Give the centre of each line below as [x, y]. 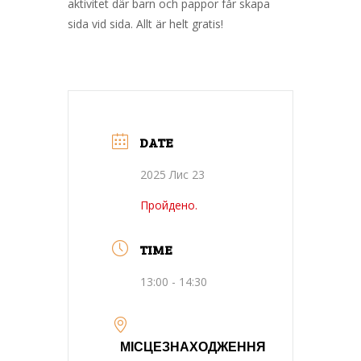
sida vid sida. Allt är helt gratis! [145, 23]
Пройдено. [169, 205]
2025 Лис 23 [172, 174]
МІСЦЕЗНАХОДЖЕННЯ [193, 346]
